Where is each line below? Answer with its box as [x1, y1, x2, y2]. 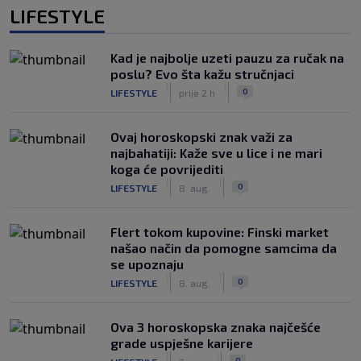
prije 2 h [179, 86, 215, 98]
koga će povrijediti [110, 161, 223, 176]
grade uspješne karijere [110, 335, 253, 351]
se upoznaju [110, 256, 184, 272]
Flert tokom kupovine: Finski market [110, 224, 329, 239]
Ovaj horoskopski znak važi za [110, 129, 293, 144]
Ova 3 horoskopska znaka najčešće [110, 319, 321, 334]
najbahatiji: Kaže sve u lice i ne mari [110, 145, 322, 160]
